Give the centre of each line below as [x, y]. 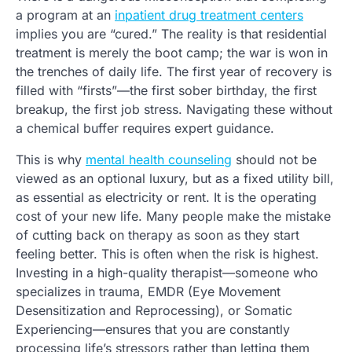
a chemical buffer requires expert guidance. [145, 128]
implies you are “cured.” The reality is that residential [171, 34]
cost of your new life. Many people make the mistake [173, 216]
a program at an [65, 15]
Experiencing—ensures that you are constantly [153, 330]
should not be [274, 160]
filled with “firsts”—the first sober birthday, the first [166, 91]
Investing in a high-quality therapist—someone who [167, 273]
